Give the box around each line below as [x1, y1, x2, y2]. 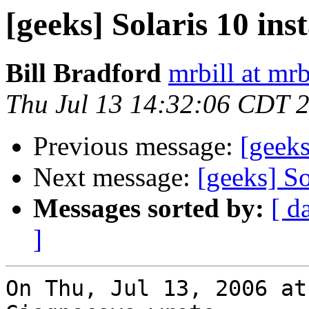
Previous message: [33, 131, 240, 161]
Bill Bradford [6, 58, 161, 88]
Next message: [33, 162, 197, 192]
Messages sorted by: [33, 193, 264, 223]
